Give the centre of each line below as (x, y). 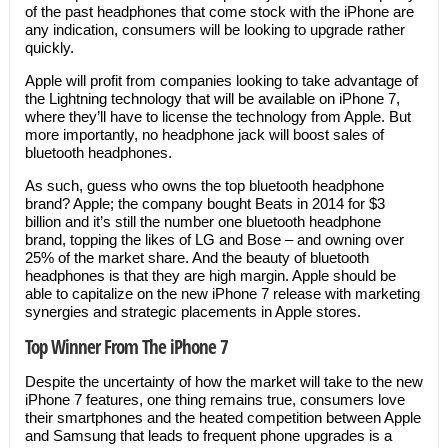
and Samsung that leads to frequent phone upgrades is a (208, 435)
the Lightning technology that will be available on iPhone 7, (212, 98)
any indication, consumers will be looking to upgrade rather (214, 29)
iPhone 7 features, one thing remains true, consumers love (214, 399)
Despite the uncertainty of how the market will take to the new (223, 381)
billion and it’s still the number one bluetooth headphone (202, 221)
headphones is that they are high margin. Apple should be (210, 275)
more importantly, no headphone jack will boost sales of (204, 134)
